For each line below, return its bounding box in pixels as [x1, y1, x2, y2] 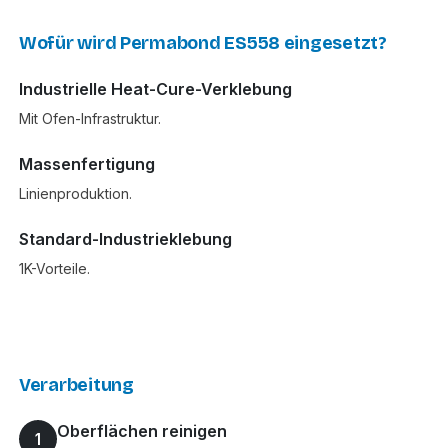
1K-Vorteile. [19, 260, 90, 278]
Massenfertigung [19, 154, 155, 175]
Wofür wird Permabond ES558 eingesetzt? [19, 32, 387, 55]
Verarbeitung [19, 374, 134, 397]
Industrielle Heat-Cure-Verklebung [19, 79, 292, 100]
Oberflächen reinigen [57, 421, 227, 442]
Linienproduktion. [19, 185, 132, 203]
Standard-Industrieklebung [19, 229, 232, 250]
